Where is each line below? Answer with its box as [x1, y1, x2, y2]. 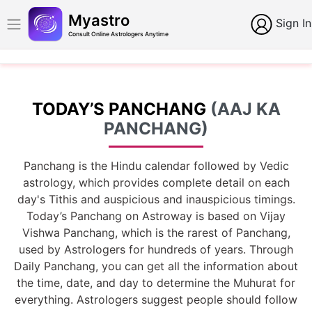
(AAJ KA [210, 99, 281, 119]
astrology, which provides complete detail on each [22, 175, 290, 189]
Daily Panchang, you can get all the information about [14, 259, 298, 273]
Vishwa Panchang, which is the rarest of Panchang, [22, 226, 290, 240]
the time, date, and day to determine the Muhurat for [17, 276, 295, 290]
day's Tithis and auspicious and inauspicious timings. [17, 192, 295, 206]
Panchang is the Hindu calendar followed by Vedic [23, 159, 289, 173]
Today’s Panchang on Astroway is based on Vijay [26, 209, 286, 223]
